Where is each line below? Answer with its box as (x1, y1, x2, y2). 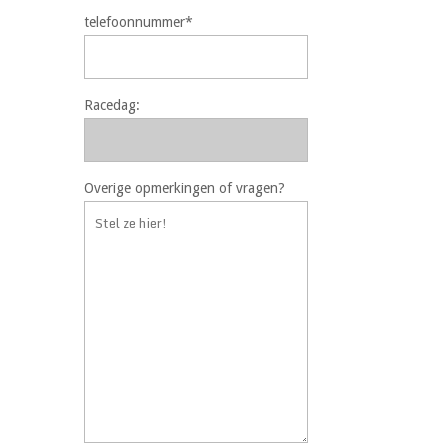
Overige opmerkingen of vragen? (84, 180, 285, 196)
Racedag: (84, 97, 140, 113)
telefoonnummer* (84, 14, 193, 30)
